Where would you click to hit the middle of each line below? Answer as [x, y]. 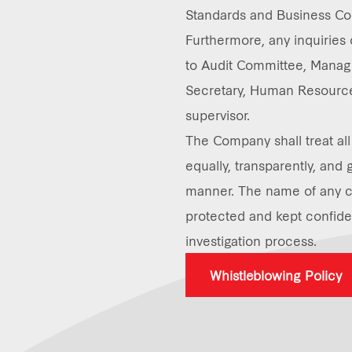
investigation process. [251, 240]
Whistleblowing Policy [276, 275]
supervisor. [218, 114]
